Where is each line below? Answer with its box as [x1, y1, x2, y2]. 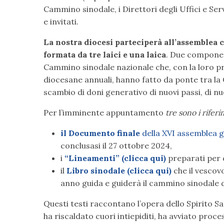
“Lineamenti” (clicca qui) [64, 152, 166, 163]
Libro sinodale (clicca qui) [66, 165, 171, 175]
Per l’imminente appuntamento [43, 107, 165, 117]
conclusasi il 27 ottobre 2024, [60, 140, 172, 150]
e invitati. [43, 16, 78, 26]
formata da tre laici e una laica [43, 49, 166, 59]
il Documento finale [60, 127, 142, 138]
